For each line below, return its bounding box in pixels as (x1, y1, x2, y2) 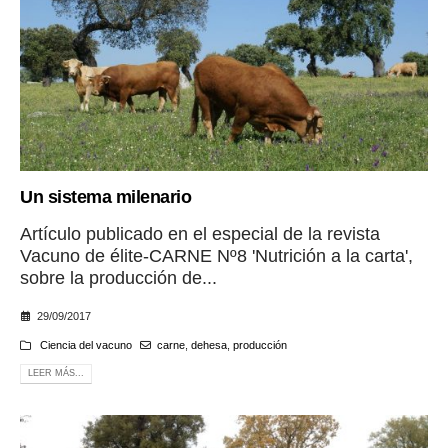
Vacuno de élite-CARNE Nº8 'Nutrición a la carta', (20, 245, 413, 266)
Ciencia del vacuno (36, 338, 132, 351)
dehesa (190, 338, 227, 351)
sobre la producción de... (20, 267, 217, 288)
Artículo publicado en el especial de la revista (20, 223, 380, 244)
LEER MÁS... (27, 368, 84, 379)
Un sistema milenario (20, 186, 191, 207)
